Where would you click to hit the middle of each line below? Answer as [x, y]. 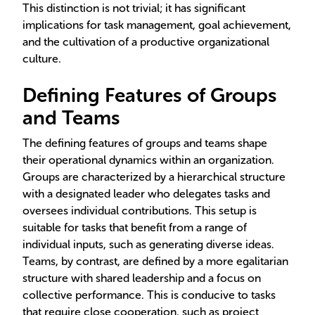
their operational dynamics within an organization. [148, 160]
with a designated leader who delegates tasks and [146, 194]
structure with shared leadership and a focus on [142, 278]
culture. [42, 59]
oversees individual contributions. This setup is [140, 211]
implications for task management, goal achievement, [157, 25]
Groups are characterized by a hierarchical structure [154, 177]
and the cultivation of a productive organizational [146, 42]
